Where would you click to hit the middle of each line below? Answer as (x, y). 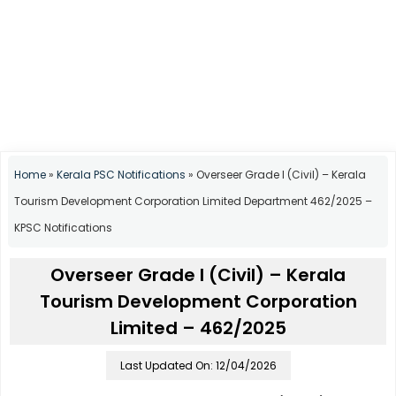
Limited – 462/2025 (198, 328)
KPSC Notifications (63, 228)
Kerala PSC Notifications (121, 175)
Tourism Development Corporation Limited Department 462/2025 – (193, 202)
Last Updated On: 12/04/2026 (198, 366)
